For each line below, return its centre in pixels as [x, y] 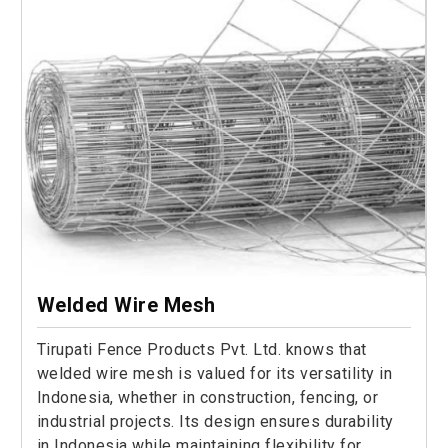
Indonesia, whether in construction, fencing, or [207, 398]
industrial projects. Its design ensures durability [215, 422]
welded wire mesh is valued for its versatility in [214, 374]
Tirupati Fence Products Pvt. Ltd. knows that [201, 350]
